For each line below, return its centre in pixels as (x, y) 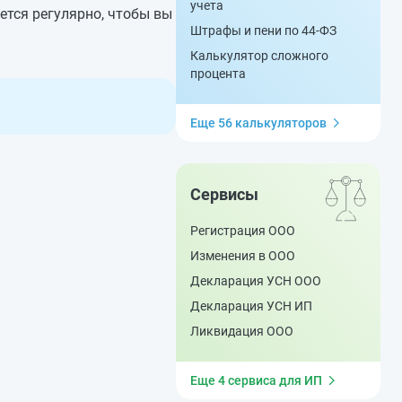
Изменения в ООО (243, 256)
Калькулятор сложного (259, 56)
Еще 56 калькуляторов (258, 123)
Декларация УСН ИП (251, 306)
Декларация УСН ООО (256, 281)
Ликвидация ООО (242, 331)
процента (218, 74)
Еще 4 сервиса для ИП (256, 380)
